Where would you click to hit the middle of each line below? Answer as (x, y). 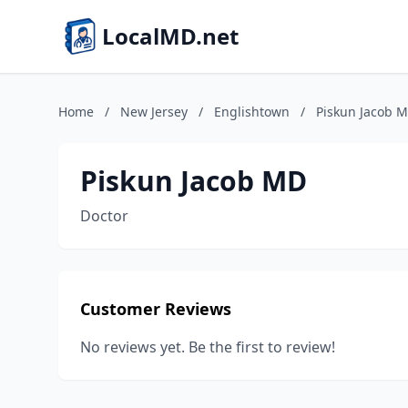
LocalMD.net (170, 36)
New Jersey (154, 112)
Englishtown (252, 112)
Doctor (104, 216)
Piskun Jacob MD (194, 181)
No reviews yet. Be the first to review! (208, 347)
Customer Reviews (156, 309)
